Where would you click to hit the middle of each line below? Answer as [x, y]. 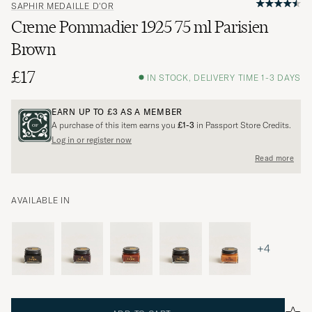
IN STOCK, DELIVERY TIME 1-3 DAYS [224, 77]
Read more [274, 158]
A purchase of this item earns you [115, 125]
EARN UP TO [79, 112]
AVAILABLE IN [41, 201]
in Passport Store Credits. [243, 125]
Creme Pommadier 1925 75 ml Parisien [140, 27]
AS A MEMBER [150, 112]
